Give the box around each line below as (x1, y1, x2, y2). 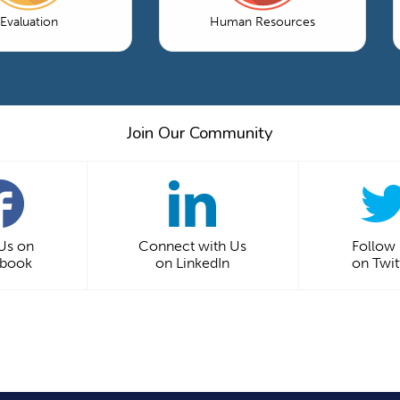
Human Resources (210, 13, 315, 29)
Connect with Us (138, 237, 246, 254)
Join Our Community (127, 121, 273, 145)
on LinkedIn (155, 254, 229, 271)
